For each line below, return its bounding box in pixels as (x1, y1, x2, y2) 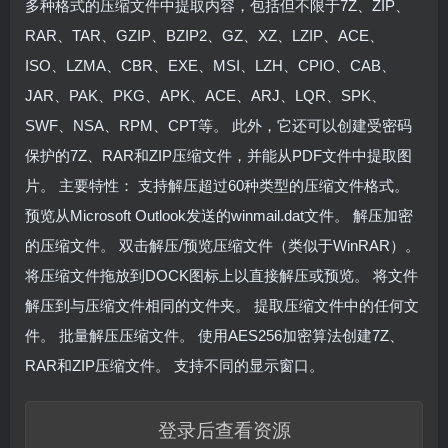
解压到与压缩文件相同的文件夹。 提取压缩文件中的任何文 (25, 296, 419, 314)
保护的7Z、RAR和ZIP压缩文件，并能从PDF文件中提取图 (25, 146, 412, 164)
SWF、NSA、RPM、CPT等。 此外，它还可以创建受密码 (25, 116, 412, 134)
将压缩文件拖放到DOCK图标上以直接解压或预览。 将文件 (25, 266, 418, 284)
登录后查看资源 (157, 419, 291, 441)
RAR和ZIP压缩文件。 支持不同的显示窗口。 (25, 356, 324, 374)
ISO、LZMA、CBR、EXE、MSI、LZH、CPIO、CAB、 (25, 56, 396, 74)
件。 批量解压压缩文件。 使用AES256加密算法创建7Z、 (25, 326, 404, 344)
